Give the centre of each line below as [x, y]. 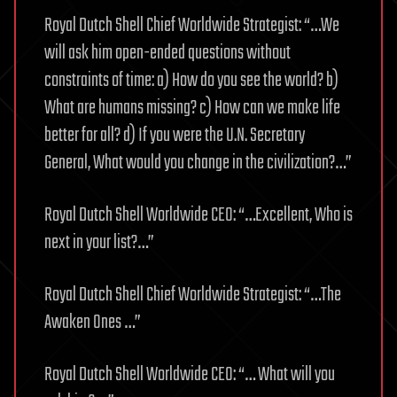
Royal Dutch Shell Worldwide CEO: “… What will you [190, 375]
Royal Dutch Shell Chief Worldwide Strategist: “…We [192, 26]
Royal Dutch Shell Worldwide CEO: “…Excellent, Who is [198, 216]
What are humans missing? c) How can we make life [192, 109]
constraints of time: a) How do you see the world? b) [191, 81]
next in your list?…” [99, 243]
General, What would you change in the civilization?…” [198, 163]
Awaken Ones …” [93, 323]
